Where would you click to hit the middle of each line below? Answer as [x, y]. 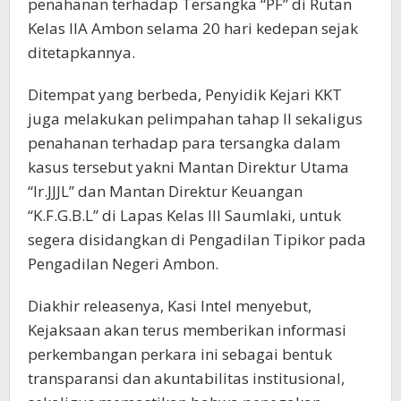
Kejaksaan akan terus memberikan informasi [187, 330]
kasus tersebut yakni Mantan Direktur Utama [188, 167]
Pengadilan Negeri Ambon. [123, 264]
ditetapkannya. [81, 53]
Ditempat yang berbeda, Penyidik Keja [164, 95]
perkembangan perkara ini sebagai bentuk [180, 354]
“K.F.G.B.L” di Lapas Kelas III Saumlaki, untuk [184, 216]
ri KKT [321, 95]
